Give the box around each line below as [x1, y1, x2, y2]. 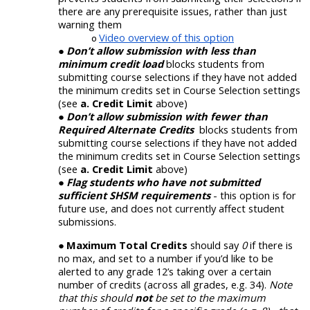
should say [190, 237, 241, 252]
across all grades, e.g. [147, 277, 247, 291]
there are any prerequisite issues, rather [58, 4, 244, 19]
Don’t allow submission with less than [66, 44, 256, 58]
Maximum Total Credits [66, 237, 190, 252]
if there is [247, 237, 293, 252]
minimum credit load [58, 57, 166, 71]
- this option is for [213, 188, 296, 203]
